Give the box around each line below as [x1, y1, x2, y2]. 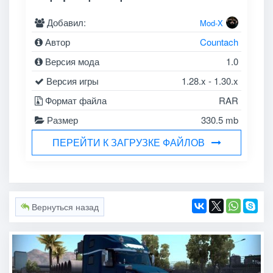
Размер [44, 113, 79, 126]
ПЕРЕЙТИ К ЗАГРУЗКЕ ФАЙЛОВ [52, 135, 205, 149]
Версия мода [43, 54, 100, 68]
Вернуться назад [29, 200, 99, 213]
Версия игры [44, 74, 99, 87]
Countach [199, 35, 238, 48]
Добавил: [44, 15, 87, 29]
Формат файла [43, 93, 107, 107]
